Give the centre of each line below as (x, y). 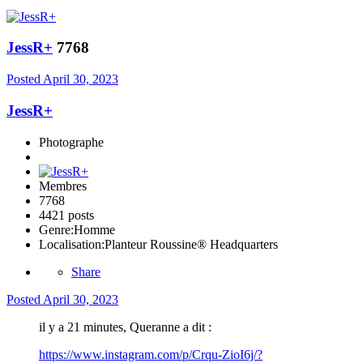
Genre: (56, 229)
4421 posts (66, 215)
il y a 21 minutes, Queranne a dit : (125, 327)
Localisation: (72, 244)
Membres (63, 186)
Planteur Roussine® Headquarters (191, 244)
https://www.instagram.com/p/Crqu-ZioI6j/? (151, 354)
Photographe (71, 142)
